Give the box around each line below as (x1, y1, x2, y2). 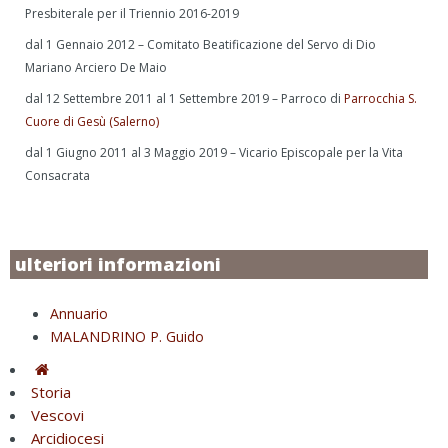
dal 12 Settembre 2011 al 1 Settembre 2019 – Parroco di (25, 89, 344, 107)
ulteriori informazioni (15, 251, 221, 276)
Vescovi (31, 404, 84, 425)
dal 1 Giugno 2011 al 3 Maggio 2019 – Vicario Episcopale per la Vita (25, 143, 403, 161)
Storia (31, 381, 71, 402)
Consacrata (25, 166, 90, 184)
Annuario (50, 303, 108, 323)
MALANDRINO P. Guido (50, 326, 204, 346)
